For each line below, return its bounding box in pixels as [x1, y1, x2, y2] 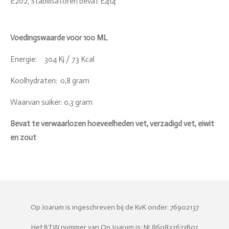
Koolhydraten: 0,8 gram [10, 76, 89, 85]
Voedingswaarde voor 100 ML [10, 33, 107, 42]
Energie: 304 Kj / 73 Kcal [10, 55, 95, 64]
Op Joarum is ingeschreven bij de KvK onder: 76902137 [30, 203, 199, 212]
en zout [10, 133, 36, 142]
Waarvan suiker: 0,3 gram [10, 98, 93, 107]
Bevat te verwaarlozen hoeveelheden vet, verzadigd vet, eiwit [10, 119, 214, 128]
